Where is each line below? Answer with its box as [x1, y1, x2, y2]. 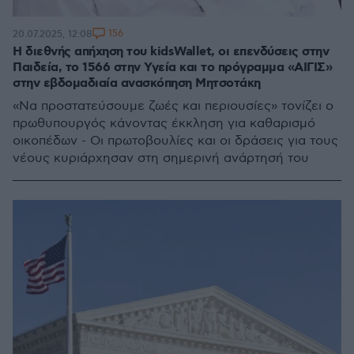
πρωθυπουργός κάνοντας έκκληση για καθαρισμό [13, 116, 315, 131]
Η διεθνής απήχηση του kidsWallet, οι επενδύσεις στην [13, 43, 329, 60]
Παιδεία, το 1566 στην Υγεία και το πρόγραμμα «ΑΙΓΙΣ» [13, 59, 332, 76]
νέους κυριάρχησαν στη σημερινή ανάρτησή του [13, 151, 309, 166]
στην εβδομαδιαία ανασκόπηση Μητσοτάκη [13, 75, 261, 92]
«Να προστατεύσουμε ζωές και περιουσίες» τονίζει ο [13, 99, 333, 114]
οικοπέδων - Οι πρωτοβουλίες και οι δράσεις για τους [13, 134, 338, 149]
